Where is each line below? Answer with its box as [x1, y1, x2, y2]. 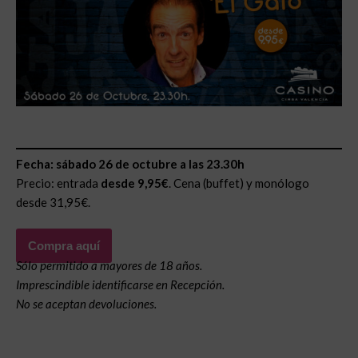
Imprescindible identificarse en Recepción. [16, 276, 225, 292]
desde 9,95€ [98, 175, 169, 190]
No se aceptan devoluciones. [16, 296, 157, 311]
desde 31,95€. [16, 194, 90, 209]
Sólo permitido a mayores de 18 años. [16, 257, 202, 272]
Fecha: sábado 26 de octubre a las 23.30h [16, 156, 245, 171]
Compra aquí [28, 238, 100, 253]
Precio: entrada [16, 175, 98, 190]
